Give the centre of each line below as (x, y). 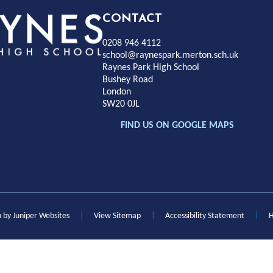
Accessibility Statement (205, 216)
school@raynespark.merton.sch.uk (170, 55)
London (116, 92)
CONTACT (132, 19)
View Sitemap (117, 216)
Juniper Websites (41, 216)
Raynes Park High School (151, 67)
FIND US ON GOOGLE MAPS (177, 125)
